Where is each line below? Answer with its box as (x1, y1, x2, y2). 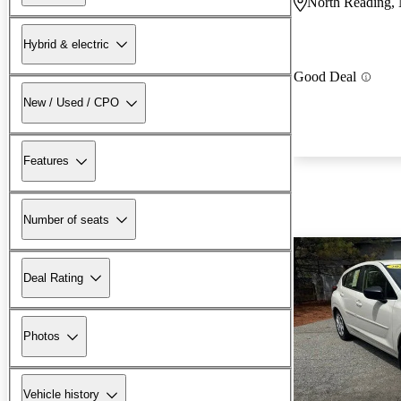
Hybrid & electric (23, 37, 109, 51)
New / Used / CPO (23, 96, 119, 110)
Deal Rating (23, 270, 83, 285)
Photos (23, 329, 60, 344)
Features (23, 154, 69, 168)
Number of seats (23, 212, 109, 226)
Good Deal (294, 69, 356, 85)
